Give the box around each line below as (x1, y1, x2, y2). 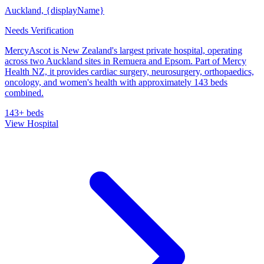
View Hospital (5, 118, 58, 128)
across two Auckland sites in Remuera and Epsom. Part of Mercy (5, 55, 246, 66)
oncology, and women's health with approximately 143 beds (5, 77, 227, 87)
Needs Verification (5, 25, 74, 35)
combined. (5, 87, 44, 98)
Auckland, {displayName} (5, 5, 104, 15)
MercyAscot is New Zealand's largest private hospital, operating (5, 45, 242, 55)
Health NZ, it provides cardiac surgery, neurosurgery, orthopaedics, (5, 66, 254, 77)
